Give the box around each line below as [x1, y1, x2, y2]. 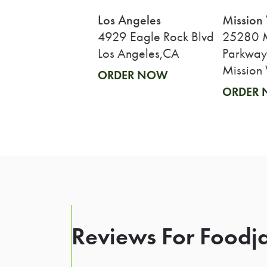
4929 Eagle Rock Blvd [97, 29, 214, 45]
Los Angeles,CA [97, 45, 179, 61]
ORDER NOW [97, 67, 168, 82]
